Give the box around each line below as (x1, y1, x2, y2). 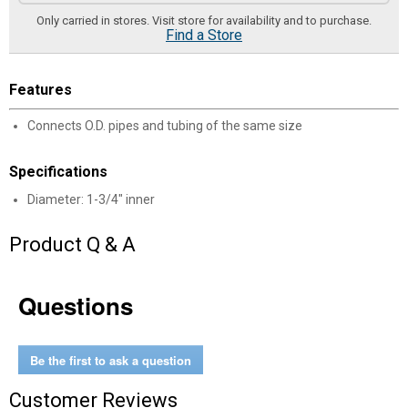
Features (9, 81, 72, 98)
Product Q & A (9, 233, 136, 256)
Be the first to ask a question (30, 351, 191, 369)
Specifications (9, 163, 107, 180)
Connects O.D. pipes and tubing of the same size (27, 118, 302, 133)
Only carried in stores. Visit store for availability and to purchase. (36, 14, 372, 27)
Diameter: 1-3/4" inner (27, 192, 155, 207)
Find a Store (166, 26, 242, 44)
